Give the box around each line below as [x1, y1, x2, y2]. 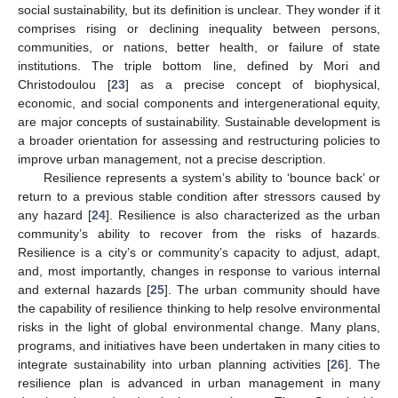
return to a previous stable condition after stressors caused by [18, 188, 380, 203]
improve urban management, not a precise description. [18, 151, 326, 166]
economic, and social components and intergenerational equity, [18, 95, 380, 110]
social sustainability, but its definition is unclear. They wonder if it [18, 2, 380, 17]
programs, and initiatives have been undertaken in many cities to [18, 338, 380, 353]
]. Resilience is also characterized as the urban [106, 207, 380, 222]
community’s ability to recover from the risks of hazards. [18, 226, 380, 241]
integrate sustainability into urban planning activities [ [18, 356, 330, 371]
